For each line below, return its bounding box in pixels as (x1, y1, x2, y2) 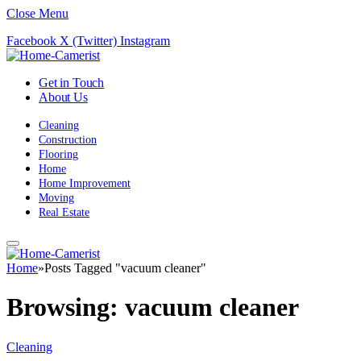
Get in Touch (39, 76, 105, 89)
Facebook (6, 34, 56, 48)
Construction (39, 134, 97, 146)
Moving (39, 192, 74, 204)
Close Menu (6, 6, 68, 20)
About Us (39, 90, 88, 104)
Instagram (120, 34, 170, 48)
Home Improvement (39, 177, 131, 189)
